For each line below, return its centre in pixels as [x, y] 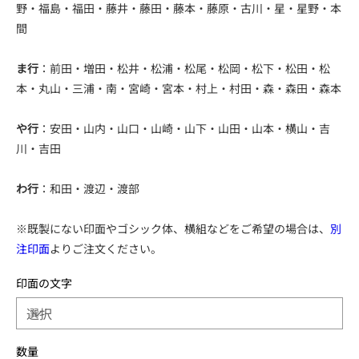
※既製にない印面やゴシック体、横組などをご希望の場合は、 [173, 229]
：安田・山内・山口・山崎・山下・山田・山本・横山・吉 [184, 129]
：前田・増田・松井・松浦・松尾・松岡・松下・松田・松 [184, 69]
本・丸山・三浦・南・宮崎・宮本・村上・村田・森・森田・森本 [179, 89]
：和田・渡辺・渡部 [89, 189]
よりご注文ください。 [106, 249]
